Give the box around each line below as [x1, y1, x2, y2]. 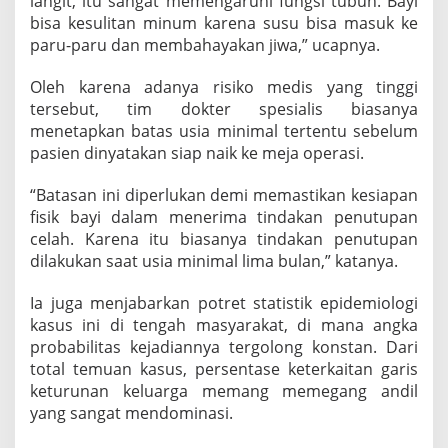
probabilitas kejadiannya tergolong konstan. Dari [30, 336, 418, 359]
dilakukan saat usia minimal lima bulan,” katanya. [30, 250, 398, 273]
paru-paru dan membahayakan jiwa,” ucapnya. [30, 34, 380, 57]
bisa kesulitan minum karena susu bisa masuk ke [30, 12, 418, 35]
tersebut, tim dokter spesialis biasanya [30, 98, 418, 121]
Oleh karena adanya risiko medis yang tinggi [30, 76, 418, 99]
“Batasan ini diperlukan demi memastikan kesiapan [30, 184, 418, 207]
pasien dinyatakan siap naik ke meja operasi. [30, 142, 364, 165]
